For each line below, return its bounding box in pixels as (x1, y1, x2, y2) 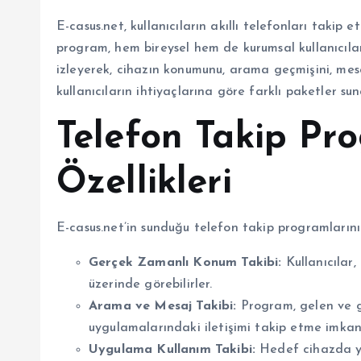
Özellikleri (56, 164, 232, 201)
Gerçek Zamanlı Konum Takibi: (89, 255, 282, 269)
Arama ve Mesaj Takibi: (89, 299, 237, 313)
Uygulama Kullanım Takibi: (89, 342, 255, 356)
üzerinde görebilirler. (89, 277, 213, 291)
